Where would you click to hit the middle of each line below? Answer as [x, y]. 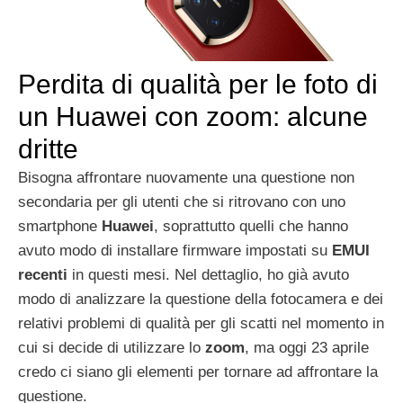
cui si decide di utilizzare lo [112, 347]
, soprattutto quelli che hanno [251, 226]
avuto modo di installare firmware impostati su [175, 250]
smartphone [60, 226]
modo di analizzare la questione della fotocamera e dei [201, 299]
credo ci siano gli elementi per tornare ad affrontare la [198, 372]
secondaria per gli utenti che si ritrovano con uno [182, 201]
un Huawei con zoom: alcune [193, 116]
